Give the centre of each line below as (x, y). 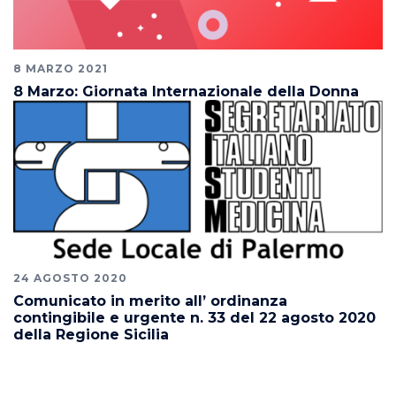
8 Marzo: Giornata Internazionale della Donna (186, 91)
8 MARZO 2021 (61, 68)
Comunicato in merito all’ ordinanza (150, 301)
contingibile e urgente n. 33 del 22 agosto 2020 (194, 318)
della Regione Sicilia (91, 335)
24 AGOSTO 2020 (70, 278)
